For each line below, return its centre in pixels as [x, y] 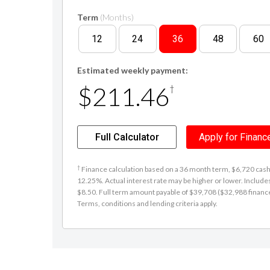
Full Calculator [127, 137]
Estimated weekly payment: [133, 70]
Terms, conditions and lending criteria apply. [147, 203]
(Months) [117, 17]
